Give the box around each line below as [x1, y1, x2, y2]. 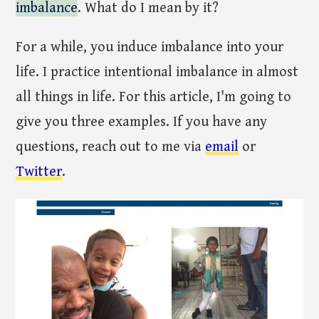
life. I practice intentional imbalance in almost [16, 63, 299, 80]
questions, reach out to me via [16, 138, 206, 155]
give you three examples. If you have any [16, 113, 268, 130]
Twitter [16, 163, 63, 180]
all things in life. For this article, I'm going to [16, 88, 292, 105]
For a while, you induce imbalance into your [16, 38, 284, 56]
